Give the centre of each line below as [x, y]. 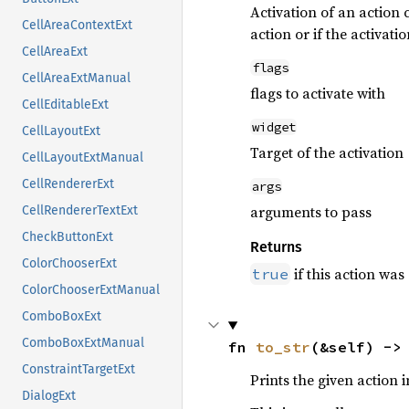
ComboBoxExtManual [83, 343]
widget [273, 127]
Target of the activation [326, 152]
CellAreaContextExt [77, 26]
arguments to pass [310, 212]
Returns [276, 247]
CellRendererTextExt [80, 211]
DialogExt [49, 396]
